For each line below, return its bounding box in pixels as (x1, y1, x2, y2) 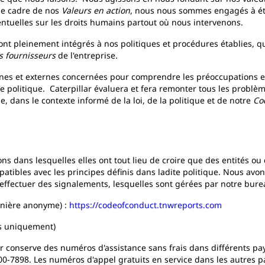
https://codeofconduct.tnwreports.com (69, 199, 222, 211)
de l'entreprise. (56, 50, 118, 61)
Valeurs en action (62, 5, 130, 16)
